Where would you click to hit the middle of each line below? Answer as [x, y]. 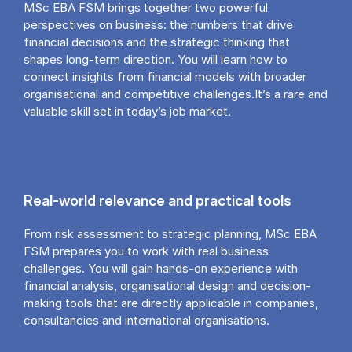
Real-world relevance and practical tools [158, 200]
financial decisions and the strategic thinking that [157, 42]
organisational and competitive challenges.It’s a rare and [176, 93]
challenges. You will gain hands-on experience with [161, 269]
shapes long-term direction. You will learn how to [156, 59]
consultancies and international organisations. [147, 321]
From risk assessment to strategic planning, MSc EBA [170, 234]
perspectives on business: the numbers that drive [158, 24]
